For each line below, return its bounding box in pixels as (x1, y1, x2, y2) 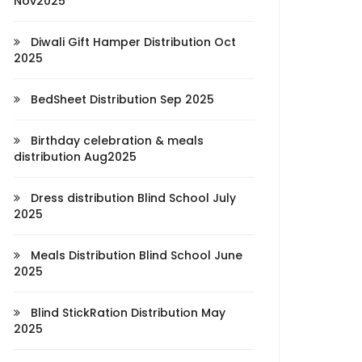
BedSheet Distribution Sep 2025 (27, 91, 214, 107)
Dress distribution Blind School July (27, 190, 236, 206)
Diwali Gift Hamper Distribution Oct (27, 34, 236, 50)
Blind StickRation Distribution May (27, 305, 225, 321)
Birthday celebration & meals (27, 133, 204, 149)
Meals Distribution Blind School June (27, 247, 242, 263)
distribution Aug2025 (14, 149, 137, 165)
